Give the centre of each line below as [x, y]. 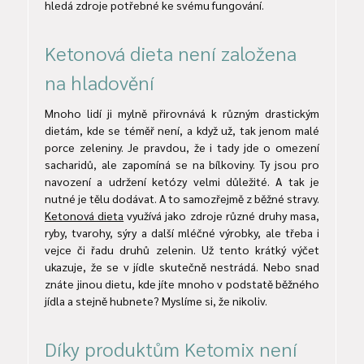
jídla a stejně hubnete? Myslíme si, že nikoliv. [156, 301]
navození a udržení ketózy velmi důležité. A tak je [182, 182]
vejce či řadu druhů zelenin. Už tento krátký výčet [182, 250]
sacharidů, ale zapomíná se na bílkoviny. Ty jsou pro [182, 165]
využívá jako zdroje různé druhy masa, [222, 216]
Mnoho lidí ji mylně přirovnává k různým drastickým [182, 113]
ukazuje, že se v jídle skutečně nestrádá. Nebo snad [182, 267]
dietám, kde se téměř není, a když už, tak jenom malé [182, 130]
